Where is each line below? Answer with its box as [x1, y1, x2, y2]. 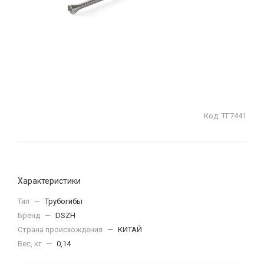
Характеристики [18, 176, 81, 186]
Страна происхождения [18, 225, 104, 234]
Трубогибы [45, 197, 82, 206]
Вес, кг [18, 239, 43, 248]
